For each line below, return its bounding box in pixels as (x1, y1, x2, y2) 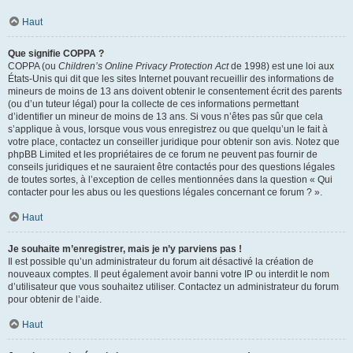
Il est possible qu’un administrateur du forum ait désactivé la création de (8, 256, 314, 267)
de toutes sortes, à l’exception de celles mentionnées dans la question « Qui (8, 174, 333, 185)
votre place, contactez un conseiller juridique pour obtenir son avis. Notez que (8, 136, 340, 147)
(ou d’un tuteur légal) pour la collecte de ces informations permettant (8, 98, 299, 110)
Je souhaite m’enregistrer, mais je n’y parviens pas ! (8, 243, 242, 255)
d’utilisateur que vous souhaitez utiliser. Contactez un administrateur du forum (8, 281, 339, 292)
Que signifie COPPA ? (8, 48, 104, 59)
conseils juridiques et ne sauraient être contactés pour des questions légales (8, 162, 335, 173)
